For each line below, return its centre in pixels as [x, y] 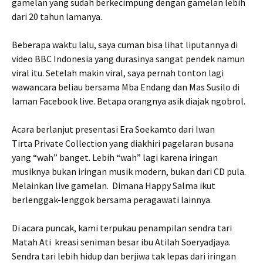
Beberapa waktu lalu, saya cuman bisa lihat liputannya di [125, 44]
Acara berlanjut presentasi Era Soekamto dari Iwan [113, 129]
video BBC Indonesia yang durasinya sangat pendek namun [128, 58]
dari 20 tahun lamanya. [57, 16]
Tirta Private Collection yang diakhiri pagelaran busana [123, 143]
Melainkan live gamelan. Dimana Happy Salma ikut [114, 185]
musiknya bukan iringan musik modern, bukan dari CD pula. [129, 171]
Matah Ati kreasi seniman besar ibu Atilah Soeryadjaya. [121, 242]
